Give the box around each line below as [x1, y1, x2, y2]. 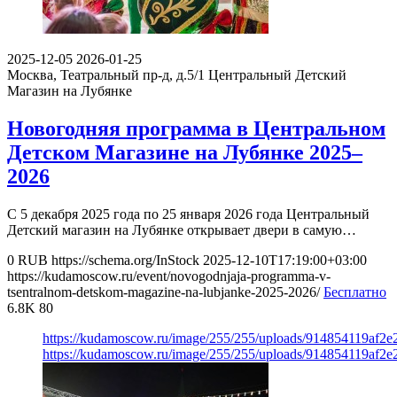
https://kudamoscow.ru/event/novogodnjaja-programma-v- [7, 269, 331, 284]
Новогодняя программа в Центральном [7, 117, 385, 141]
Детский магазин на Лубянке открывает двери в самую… [7, 222, 356, 238]
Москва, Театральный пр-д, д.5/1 [7, 67, 205, 83]
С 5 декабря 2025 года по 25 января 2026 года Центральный [7, 206, 370, 222]
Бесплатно [323, 284, 386, 300]
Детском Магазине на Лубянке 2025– [7, 141, 362, 165]
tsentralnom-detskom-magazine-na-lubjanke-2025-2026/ [7, 284, 320, 300]
